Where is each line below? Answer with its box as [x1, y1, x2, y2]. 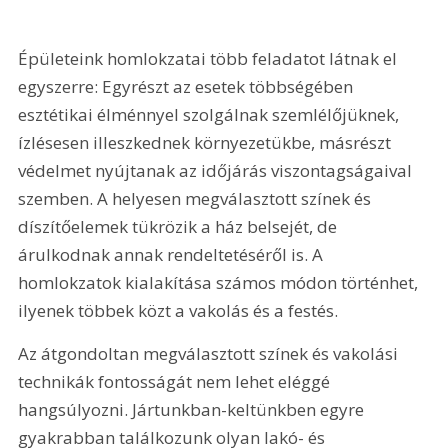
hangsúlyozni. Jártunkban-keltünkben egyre [18, 398, 369, 422]
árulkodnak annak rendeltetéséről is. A [18, 242, 328, 266]
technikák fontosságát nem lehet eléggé [18, 370, 335, 394]
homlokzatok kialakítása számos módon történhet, [18, 270, 423, 294]
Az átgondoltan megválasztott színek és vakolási [18, 342, 403, 366]
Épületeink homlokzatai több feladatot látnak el [18, 46, 402, 70]
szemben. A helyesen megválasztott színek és [18, 186, 376, 210]
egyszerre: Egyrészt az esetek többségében [18, 74, 358, 98]
